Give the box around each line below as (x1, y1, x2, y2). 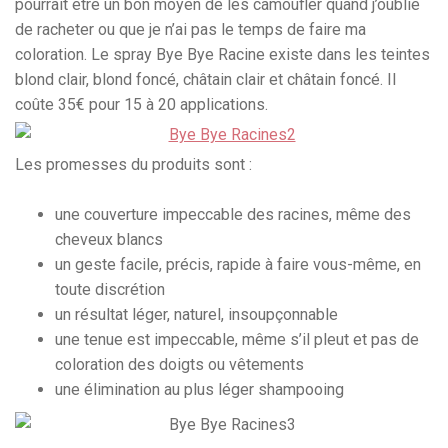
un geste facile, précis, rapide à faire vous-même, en (55, 255, 421, 275)
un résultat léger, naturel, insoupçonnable (55, 305, 338, 325)
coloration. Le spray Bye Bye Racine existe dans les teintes (15, 45, 430, 65)
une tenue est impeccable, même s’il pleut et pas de (55, 330, 419, 350)
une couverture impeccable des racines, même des (55, 205, 411, 225)
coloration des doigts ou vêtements (55, 355, 304, 375)
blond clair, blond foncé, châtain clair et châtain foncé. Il (15, 70, 396, 90)
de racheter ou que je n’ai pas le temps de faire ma (15, 20, 366, 40)
